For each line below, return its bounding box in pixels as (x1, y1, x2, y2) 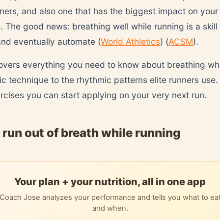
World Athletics (101, 36, 160, 47)
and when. (92, 204, 128, 213)
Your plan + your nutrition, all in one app (14, 176, 206, 188)
